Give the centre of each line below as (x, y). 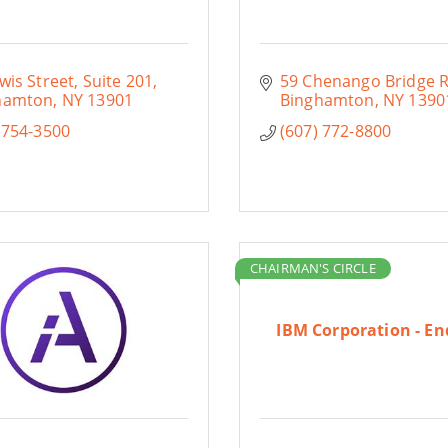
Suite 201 (117, 81)
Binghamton (327, 100)
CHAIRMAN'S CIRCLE (312, 268)
